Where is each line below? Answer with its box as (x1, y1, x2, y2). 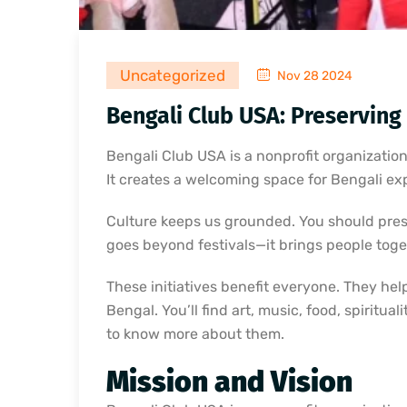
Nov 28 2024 (274, 67, 352, 84)
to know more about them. (106, 324, 284, 342)
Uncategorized (120, 65, 225, 84)
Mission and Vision (106, 363, 352, 399)
